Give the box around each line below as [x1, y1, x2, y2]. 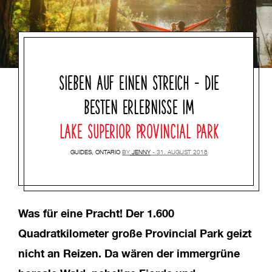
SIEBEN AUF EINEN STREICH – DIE [59, 70, 219, 90]
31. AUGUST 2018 [157, 149, 208, 155]
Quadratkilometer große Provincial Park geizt [18, 226, 251, 240]
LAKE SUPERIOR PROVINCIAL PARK [59, 119, 219, 139]
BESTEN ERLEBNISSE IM [83, 95, 195, 115]
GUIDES [70, 149, 92, 155]
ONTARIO [95, 149, 120, 155]
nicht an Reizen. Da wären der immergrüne [18, 246, 240, 260]
